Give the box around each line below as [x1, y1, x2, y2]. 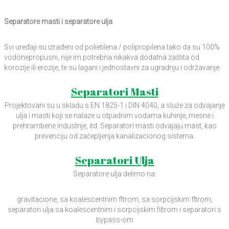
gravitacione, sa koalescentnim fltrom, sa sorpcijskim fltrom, [16, 195, 213, 203]
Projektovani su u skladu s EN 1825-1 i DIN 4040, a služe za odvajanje [4, 101, 225, 109]
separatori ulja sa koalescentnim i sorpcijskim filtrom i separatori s [8, 205, 221, 214]
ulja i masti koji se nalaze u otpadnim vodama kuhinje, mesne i [15, 111, 214, 120]
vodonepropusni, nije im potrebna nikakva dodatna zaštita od [4, 53, 199, 61]
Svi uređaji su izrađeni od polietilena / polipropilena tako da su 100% [4, 42, 220, 51]
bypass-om [96, 215, 133, 224]
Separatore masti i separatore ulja [4, 17, 112, 26]
